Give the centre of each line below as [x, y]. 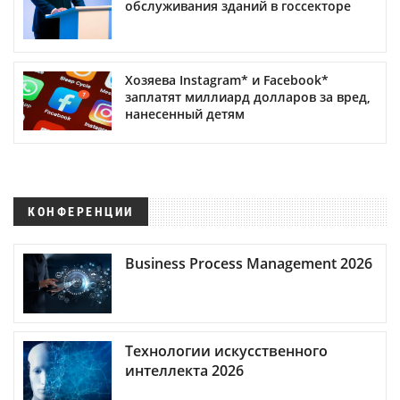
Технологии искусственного [226, 351]
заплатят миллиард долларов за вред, [248, 97]
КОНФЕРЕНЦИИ [81, 212]
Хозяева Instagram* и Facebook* [227, 80]
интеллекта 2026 [184, 371]
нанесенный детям [185, 114]
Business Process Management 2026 [249, 263]
